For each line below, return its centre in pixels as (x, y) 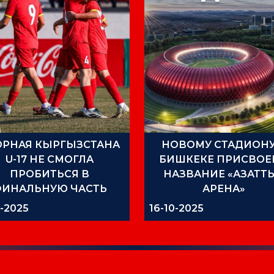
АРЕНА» (224, 188)
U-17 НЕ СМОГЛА (50, 159)
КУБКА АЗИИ (50, 203)
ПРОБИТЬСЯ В (50, 174)
